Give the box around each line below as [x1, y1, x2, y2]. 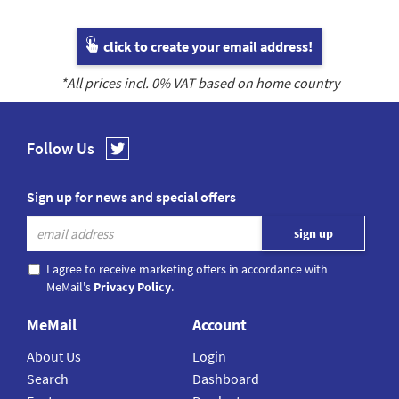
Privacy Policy [94, 279, 171, 296]
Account [192, 314, 248, 336]
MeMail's [46, 279, 94, 296]
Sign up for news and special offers [27, 188, 236, 207]
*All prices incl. [60, 74, 151, 93]
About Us [27, 347, 81, 366]
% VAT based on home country [158, 74, 339, 93]
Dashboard [192, 370, 260, 388]
